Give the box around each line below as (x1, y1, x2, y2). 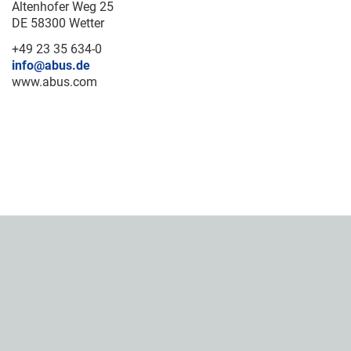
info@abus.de (12, 57, 90, 73)
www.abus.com (12, 74, 97, 89)
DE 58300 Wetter (12, 15, 104, 31)
